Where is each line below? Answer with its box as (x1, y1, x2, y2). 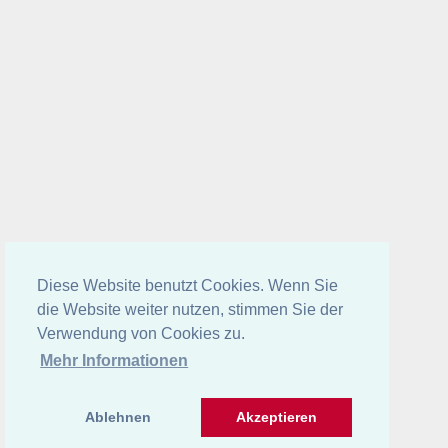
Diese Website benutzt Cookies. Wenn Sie (37, 277, 338, 295)
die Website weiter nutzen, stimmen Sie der (37, 301, 343, 319)
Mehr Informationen (40, 352, 189, 370)
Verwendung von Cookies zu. (37, 325, 245, 343)
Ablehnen (84, 409, 151, 426)
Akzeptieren (235, 409, 317, 426)
